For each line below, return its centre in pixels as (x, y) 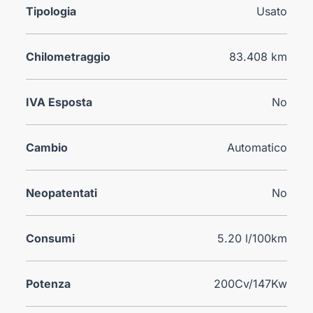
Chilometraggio (68, 56)
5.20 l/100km (252, 238)
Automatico (257, 147)
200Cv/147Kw (250, 283)
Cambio (47, 147)
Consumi (51, 238)
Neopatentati (62, 192)
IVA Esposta (59, 102)
